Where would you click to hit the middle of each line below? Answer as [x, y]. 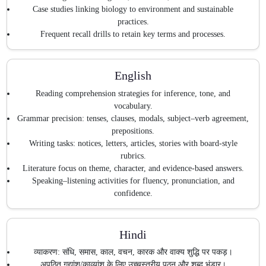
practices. [133, 22]
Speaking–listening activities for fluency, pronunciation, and [133, 180]
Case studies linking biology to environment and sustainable [133, 9]
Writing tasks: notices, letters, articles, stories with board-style [133, 143]
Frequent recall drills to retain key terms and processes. [133, 34]
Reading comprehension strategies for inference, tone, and [133, 93]
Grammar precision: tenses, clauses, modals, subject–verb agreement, [133, 118]
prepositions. [133, 131]
